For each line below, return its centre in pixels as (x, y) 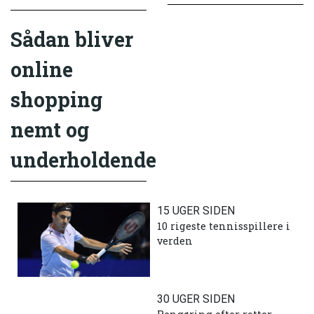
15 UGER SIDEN (196, 210)
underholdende (83, 160)
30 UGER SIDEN (196, 299)
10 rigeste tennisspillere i (224, 226)
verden (175, 240)
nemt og (50, 130)
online (42, 70)
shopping (56, 100)
